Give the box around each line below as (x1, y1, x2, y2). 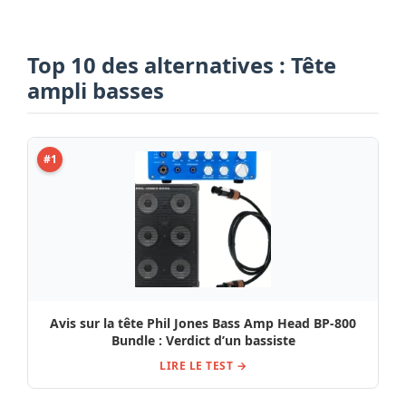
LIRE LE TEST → (159, 357, 246, 373)
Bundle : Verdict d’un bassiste (111, 331, 295, 349)
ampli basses (27, 75, 164, 105)
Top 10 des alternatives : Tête (27, 50, 336, 80)
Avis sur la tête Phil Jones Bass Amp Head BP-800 (50, 314, 356, 332)
